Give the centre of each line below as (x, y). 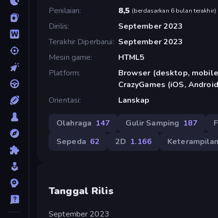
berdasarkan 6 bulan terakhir (174, 10)
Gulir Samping (153, 123)
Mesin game (70, 57)
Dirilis (58, 26)
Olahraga (74, 123)
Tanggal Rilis (81, 191)
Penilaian (64, 10)
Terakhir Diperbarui (81, 42)
